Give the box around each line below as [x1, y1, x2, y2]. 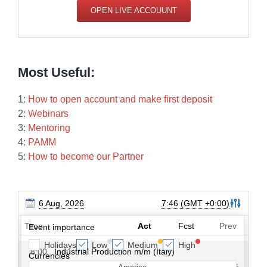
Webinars [28, 108, 69, 119]
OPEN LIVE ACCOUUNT [90, 5, 177, 15]
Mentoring [28, 123, 70, 133]
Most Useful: [18, 64, 95, 80]
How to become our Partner [28, 151, 144, 162]
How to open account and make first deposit [28, 94, 212, 104]
